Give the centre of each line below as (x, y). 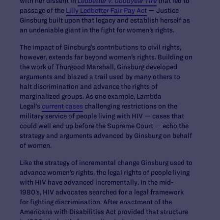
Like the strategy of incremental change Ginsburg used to (106, 163)
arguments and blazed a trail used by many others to (100, 77)
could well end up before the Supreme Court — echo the (104, 126)
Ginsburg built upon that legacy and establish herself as (105, 20)
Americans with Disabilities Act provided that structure (104, 212)
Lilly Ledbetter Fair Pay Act (106, 11)
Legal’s (31, 106)
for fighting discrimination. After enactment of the (96, 202)
